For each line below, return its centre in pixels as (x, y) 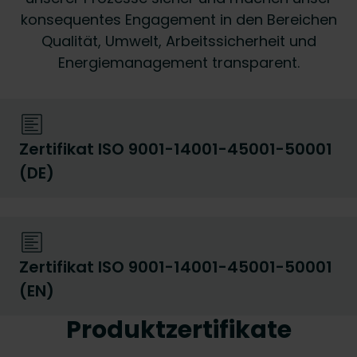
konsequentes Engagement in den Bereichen (178, 20)
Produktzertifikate (178, 330)
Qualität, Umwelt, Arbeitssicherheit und (178, 41)
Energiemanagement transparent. (178, 63)
